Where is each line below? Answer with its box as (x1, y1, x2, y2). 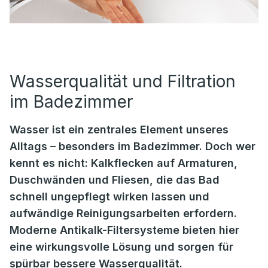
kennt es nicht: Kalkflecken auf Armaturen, (10, 157, 237, 169)
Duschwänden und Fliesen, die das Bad (10, 173, 220, 186)
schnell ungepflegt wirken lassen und (10, 190, 209, 203)
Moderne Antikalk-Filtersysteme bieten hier (10, 224, 239, 236)
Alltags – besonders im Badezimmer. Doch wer (10, 140, 255, 153)
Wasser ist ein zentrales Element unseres (10, 123, 229, 136)
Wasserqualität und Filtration (10, 71, 236, 92)
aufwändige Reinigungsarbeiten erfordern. (10, 207, 237, 220)
